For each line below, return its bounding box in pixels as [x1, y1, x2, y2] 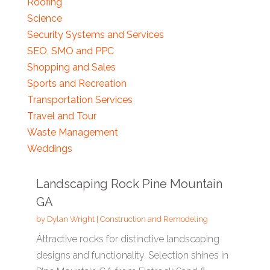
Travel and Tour [27, 110, 96, 122]
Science [27, 13, 62, 24]
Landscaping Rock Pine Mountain [36, 177, 222, 191]
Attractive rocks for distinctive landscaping [36, 233, 219, 245]
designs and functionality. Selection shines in [36, 250, 228, 261]
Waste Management [27, 127, 118, 138]
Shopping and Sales [27, 61, 116, 73]
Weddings [27, 143, 72, 154]
